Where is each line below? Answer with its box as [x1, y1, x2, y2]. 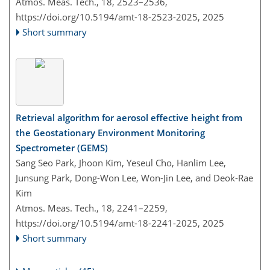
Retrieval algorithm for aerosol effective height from [16, 111, 242, 124]
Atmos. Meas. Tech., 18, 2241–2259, [16, 202, 168, 215]
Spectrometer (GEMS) [16, 142, 108, 154]
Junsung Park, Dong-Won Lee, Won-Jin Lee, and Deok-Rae [16, 172, 253, 184]
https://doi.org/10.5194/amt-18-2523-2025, [16, 10, 200, 23]
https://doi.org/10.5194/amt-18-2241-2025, [16, 217, 200, 230]
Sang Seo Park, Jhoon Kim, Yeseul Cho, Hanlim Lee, [16, 157, 226, 169]
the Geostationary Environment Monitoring [16, 127, 205, 139]
